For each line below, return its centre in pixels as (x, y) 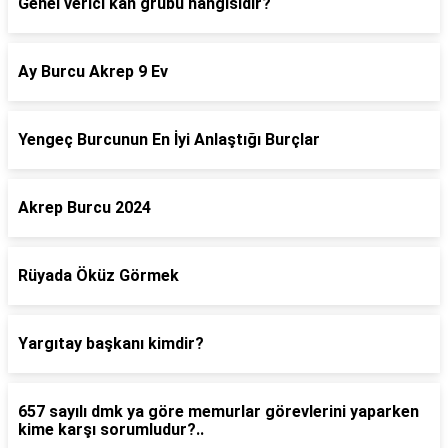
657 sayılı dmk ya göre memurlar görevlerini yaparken (218, 411)
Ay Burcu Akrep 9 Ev (93, 71)
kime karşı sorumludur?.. (111, 429)
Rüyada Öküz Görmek (98, 275)
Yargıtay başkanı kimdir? (111, 343)
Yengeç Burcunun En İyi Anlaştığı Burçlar (169, 139)
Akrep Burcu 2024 (84, 207)
